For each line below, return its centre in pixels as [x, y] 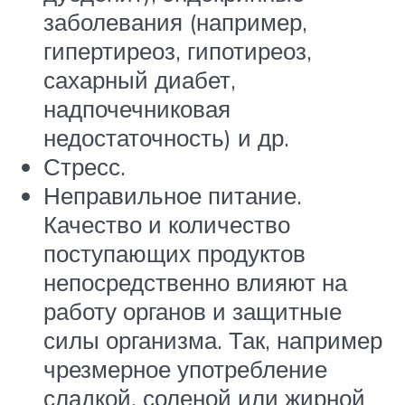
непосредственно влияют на [195, 283]
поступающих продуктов [174, 254]
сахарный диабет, [140, 80]
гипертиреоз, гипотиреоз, [178, 51]
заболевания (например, [175, 22]
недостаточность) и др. [166, 138]
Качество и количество [167, 225]
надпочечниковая [137, 109]
